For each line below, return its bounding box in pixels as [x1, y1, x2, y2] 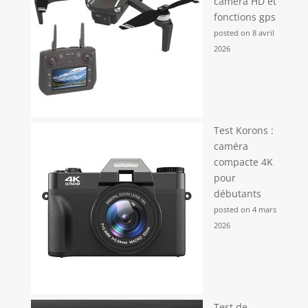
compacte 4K [213, 155, 273, 169]
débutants [213, 187, 261, 201]
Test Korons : [213, 124, 274, 137]
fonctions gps [213, 10, 276, 24]
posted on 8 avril [213, 27, 274, 38]
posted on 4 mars [213, 204, 276, 215]
